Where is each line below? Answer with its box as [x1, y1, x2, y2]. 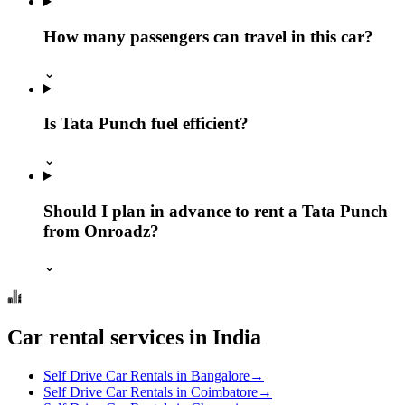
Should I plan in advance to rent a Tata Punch [43, 201, 388, 221]
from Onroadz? [43, 221, 159, 240]
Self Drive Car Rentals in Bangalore [43, 368, 250, 384]
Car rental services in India [7, 325, 261, 350]
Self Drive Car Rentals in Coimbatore [43, 384, 258, 400]
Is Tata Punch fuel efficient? [43, 114, 249, 134]
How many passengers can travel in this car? [43, 26, 373, 46]
